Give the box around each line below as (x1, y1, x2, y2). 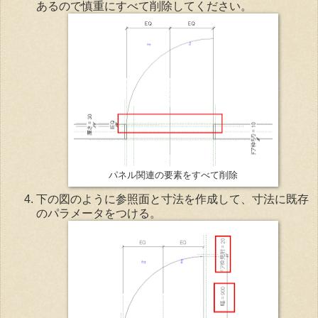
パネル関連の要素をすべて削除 (109, 170, 238, 181)
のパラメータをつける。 (36, 207, 161, 220)
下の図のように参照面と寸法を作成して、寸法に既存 (36, 193, 309, 206)
